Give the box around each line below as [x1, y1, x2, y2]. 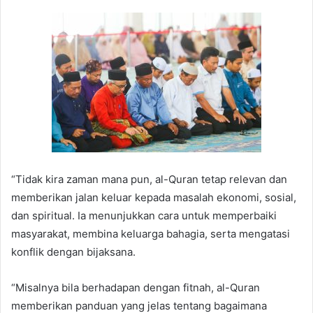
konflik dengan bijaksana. [11, 245, 136, 259]
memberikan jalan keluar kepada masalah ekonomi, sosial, [11, 190, 296, 204]
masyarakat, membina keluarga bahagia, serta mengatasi [11, 226, 290, 240]
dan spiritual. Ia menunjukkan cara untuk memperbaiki [11, 208, 277, 222]
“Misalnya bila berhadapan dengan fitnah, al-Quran [11, 280, 260, 294]
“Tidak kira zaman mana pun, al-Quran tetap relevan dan [11, 172, 287, 186]
